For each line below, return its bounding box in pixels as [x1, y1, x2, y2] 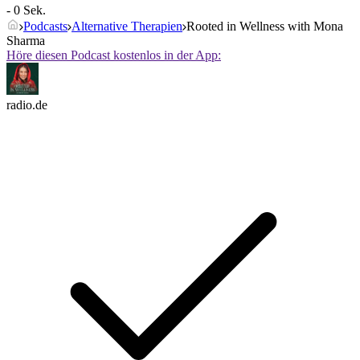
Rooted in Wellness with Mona [186, 19, 343, 34]
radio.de [6, 98, 47, 112]
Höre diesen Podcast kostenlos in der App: [6, 48, 221, 63]
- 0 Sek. [6, 3, 46, 18]
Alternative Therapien [72, 19, 182, 34]
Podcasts [23, 19, 67, 34]
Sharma [6, 34, 45, 48]
